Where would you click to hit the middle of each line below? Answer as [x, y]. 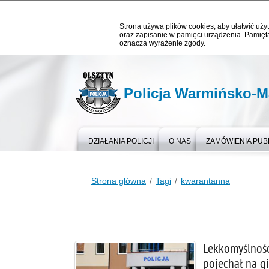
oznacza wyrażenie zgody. [162, 43]
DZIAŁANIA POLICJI [121, 141]
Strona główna [119, 181]
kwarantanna [205, 181]
